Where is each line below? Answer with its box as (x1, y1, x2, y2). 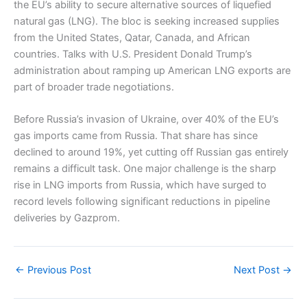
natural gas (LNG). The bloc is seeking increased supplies (14, 14, 280, 27)
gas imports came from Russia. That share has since (14, 129, 258, 142)
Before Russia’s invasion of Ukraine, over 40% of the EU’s (14, 112, 279, 125)
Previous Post (25, 263, 91, 276)
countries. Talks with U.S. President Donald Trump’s (14, 47, 252, 60)
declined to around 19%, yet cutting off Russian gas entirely (14, 145, 288, 158)
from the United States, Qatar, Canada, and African (14, 31, 250, 44)
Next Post (234, 263, 282, 276)
